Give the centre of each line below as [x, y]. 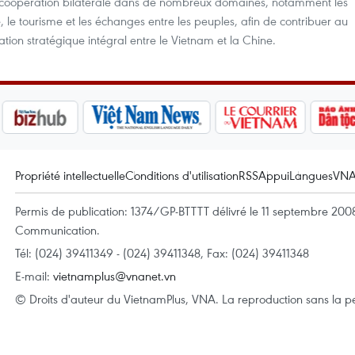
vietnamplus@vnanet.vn [115, 276]
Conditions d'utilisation [182, 175]
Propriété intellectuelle [70, 175]
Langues [311, 175]
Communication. [57, 230]
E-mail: [34, 276]
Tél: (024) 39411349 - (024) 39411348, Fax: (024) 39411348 [162, 253]
